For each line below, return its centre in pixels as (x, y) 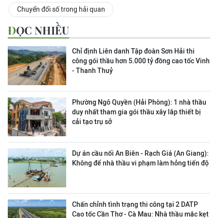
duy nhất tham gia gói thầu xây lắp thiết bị (136, 112)
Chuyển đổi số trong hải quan (61, 9)
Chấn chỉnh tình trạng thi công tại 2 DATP (135, 204)
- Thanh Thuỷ (92, 70)
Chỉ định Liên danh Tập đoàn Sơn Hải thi (133, 51)
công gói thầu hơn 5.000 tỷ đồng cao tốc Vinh (141, 61)
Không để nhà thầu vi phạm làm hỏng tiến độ (140, 163)
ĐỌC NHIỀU (43, 30)
